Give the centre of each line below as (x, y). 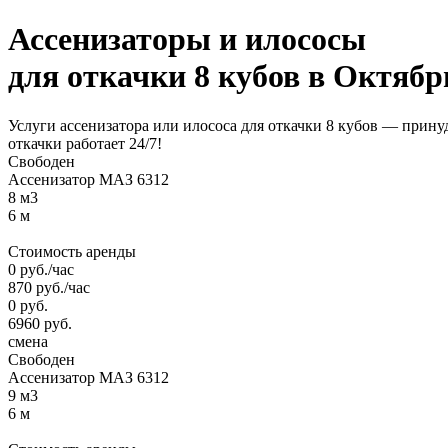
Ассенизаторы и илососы (187, 39)
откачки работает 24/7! (85, 143)
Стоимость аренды (72, 251)
